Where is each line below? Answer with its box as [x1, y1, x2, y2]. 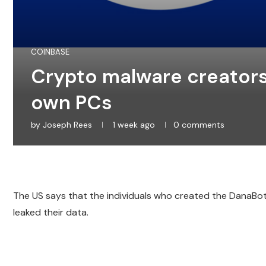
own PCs [31, 90, 112, 116]
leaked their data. [13, 206, 88, 219]
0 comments [173, 119, 224, 131]
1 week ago [110, 119, 155, 131]
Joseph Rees [43, 119, 92, 131]
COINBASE [31, 47, 69, 58]
